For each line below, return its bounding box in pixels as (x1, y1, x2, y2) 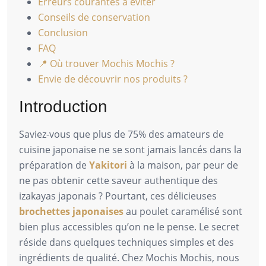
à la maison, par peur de (127, 158, 238, 172)
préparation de (19, 158, 89, 172)
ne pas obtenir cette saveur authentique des (19, 173, 218, 187)
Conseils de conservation (38, 10, 150, 24)
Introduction (19, 97, 107, 116)
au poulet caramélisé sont (123, 204, 242, 218)
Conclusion (38, 26, 88, 39)
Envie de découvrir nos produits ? (38, 72, 188, 85)
